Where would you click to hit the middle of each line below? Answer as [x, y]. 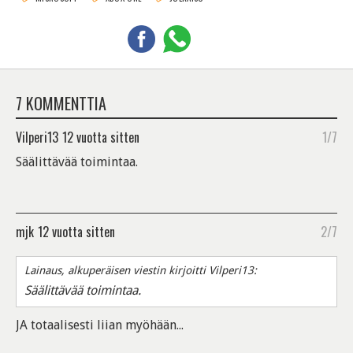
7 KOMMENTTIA [61, 104]
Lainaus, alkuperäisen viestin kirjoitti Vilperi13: [141, 271]
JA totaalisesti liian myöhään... [100, 325]
